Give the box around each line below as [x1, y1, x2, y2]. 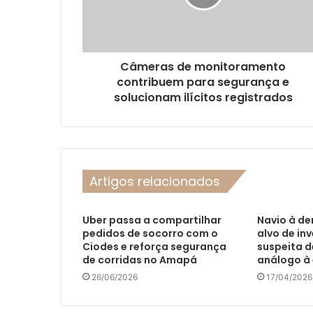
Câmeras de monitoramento [120, 59, 286, 75]
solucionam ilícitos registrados [113, 89, 293, 106]
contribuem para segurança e [117, 74, 289, 91]
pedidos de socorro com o [82, 226, 218, 241]
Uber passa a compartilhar [82, 213, 221, 228]
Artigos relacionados [89, 173, 220, 191]
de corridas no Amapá [82, 253, 197, 268]
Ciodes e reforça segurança [82, 240, 226, 254]
